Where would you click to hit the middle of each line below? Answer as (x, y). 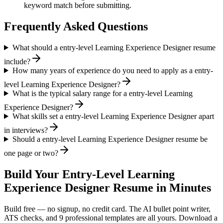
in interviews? (26, 130)
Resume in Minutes (161, 187)
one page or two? (31, 153)
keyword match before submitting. (78, 5)
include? (17, 61)
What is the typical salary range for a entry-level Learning (102, 93)
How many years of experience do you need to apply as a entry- (112, 70)
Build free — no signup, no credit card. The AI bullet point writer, (107, 209)
